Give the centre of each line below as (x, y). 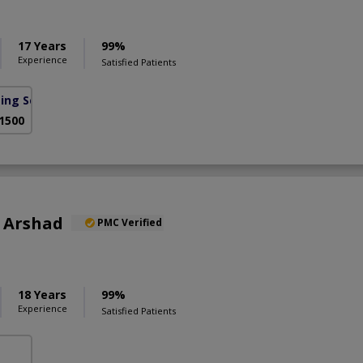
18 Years (42, 294)
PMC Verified (130, 222)
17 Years (42, 45)
